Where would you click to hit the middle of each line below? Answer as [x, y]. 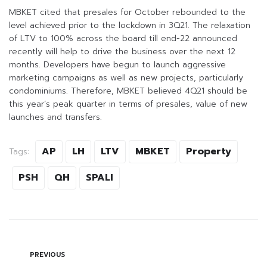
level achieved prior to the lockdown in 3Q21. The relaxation [130, 25]
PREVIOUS [47, 254]
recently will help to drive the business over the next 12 [122, 51]
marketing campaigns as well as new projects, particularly [126, 77]
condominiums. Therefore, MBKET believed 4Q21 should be [128, 91]
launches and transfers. [55, 117]
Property [209, 151]
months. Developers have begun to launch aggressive [117, 64]
